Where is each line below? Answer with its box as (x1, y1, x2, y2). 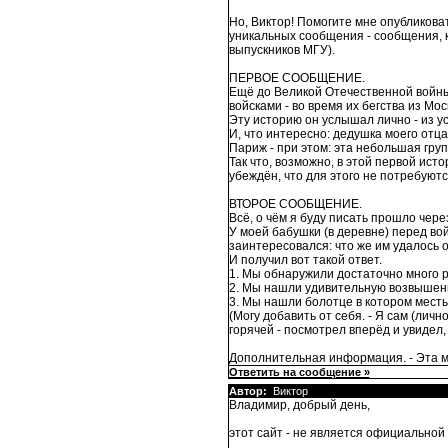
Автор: (228, 385, 267, 398)
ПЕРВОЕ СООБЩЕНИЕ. (228, 71, 365, 86)
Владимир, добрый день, (228, 398, 370, 413)
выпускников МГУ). (228, 43, 335, 58)
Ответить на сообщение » (228, 366, 370, 379)
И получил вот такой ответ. (228, 253, 382, 268)
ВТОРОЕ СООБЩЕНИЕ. (228, 197, 362, 212)
